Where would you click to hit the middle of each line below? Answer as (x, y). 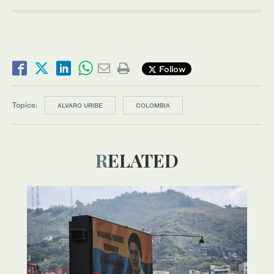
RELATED (143, 161)
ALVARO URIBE (80, 106)
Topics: (25, 105)
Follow (171, 68)
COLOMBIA (153, 106)
